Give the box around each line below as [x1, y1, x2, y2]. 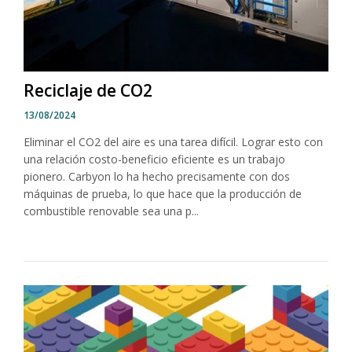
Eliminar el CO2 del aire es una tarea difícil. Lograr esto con [24, 134, 323, 149]
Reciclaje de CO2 [24, 79, 152, 101]
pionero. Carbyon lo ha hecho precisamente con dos [24, 168, 290, 184]
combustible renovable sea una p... [24, 203, 199, 218]
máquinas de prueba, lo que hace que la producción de [24, 185, 302, 201]
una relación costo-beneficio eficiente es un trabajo [24, 151, 285, 167]
